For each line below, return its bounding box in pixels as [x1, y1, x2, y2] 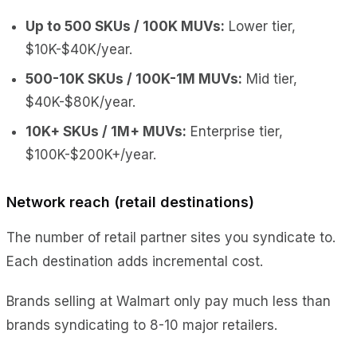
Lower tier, [225, 18, 296, 34]
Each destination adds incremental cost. [6, 253, 263, 269]
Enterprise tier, [186, 123, 283, 139]
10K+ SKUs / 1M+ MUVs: [25, 123, 186, 139]
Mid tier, [242, 70, 297, 87]
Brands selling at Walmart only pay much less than [6, 292, 331, 309]
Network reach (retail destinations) [6, 193, 254, 210]
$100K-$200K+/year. [25, 146, 156, 163]
